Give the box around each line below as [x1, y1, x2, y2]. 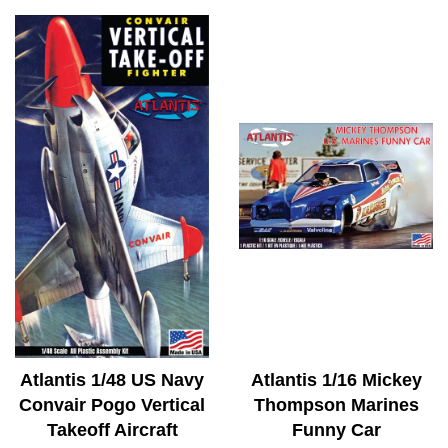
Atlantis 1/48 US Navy [20, 370, 204, 391]
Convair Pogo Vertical [19, 395, 205, 416]
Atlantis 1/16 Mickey [250, 370, 422, 391]
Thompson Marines [253, 395, 419, 416]
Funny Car [291, 420, 381, 441]
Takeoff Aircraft [46, 420, 178, 441]
